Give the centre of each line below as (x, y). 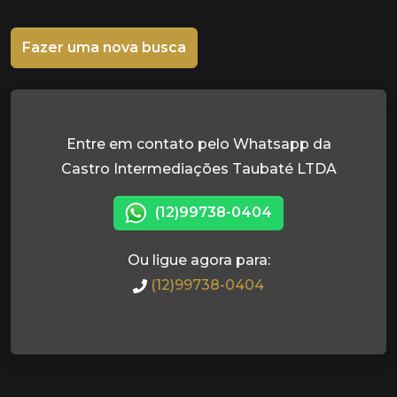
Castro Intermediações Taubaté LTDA (198, 169)
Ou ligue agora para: (198, 261)
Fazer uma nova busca (104, 47)
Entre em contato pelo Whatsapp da (198, 144)
